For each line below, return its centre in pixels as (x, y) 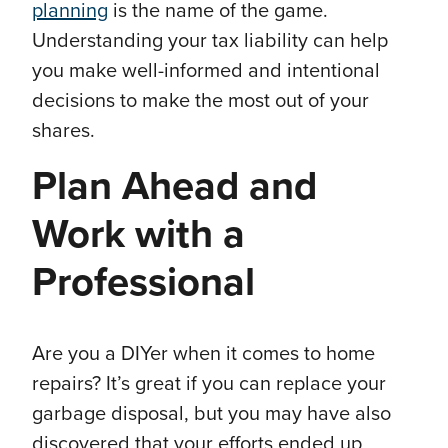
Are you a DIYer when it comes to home (203, 354)
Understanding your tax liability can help (210, 41)
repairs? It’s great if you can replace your (209, 384)
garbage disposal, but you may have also (211, 414)
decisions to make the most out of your (200, 101)
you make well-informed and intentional (206, 71)
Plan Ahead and (174, 186)
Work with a (138, 234)
